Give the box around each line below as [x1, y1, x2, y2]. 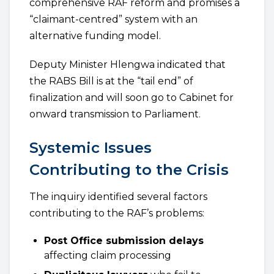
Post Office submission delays [44, 235, 204, 246]
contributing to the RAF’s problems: [29, 207, 204, 219]
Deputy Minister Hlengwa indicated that [29, 59, 226, 70]
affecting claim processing [44, 250, 171, 261]
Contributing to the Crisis [29, 161, 229, 179]
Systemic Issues [29, 139, 152, 157]
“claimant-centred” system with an [29, 13, 198, 25]
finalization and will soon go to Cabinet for [29, 92, 234, 103]
